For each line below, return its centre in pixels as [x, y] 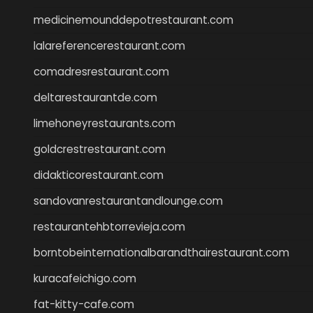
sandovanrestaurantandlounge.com [128, 201]
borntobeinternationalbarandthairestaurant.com [161, 252]
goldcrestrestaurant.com [100, 149]
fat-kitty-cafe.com [84, 304]
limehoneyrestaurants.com [104, 123]
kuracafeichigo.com [85, 278]
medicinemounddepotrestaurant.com [133, 20]
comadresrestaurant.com [101, 71]
